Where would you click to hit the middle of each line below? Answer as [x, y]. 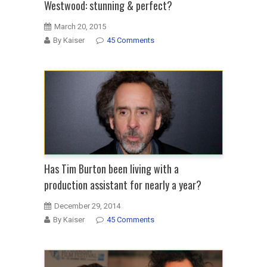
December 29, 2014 [87, 206]
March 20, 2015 [80, 27]
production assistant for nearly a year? [123, 185]
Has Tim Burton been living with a [111, 169]
